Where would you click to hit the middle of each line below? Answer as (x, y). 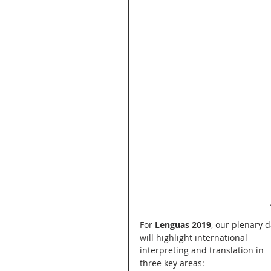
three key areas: (172, 263)
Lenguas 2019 (183, 224)
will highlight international (195, 237)
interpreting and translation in (203, 250)
